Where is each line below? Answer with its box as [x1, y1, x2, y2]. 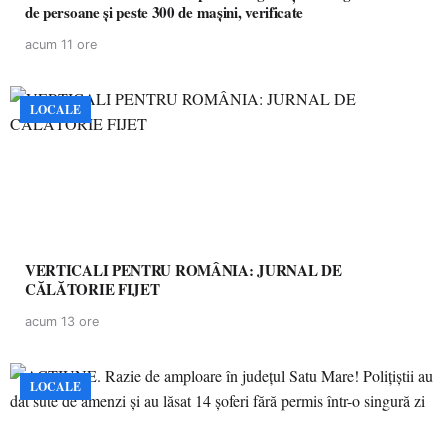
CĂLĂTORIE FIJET [25, 278, 160, 300]
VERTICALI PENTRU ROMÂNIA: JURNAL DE [25, 259, 342, 281]
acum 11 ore [25, 37, 97, 52]
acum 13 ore [25, 314, 99, 329]
